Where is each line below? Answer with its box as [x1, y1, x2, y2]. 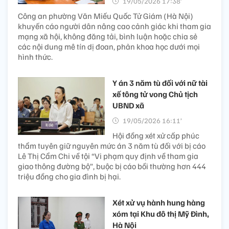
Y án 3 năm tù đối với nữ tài [112, 77, 208, 88]
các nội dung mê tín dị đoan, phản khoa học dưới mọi [18, 41, 200, 52]
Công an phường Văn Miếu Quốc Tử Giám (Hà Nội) [18, 10, 193, 21]
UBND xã [112, 100, 144, 110]
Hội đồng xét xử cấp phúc [112, 130, 199, 141]
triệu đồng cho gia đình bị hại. [18, 171, 121, 181]
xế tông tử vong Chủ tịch [112, 88, 198, 99]
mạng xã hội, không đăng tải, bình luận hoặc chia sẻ [18, 31, 197, 41]
